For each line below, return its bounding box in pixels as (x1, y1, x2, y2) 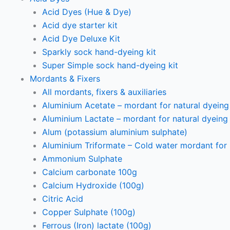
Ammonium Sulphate (42, 154, 122, 164)
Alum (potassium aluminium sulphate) (42, 127, 187, 137)
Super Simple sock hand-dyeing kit (42, 60, 178, 70)
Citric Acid (42, 194, 83, 204)
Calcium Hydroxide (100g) (42, 180, 144, 190)
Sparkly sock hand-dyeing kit (42, 47, 156, 57)
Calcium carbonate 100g (42, 167, 137, 177)
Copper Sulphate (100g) (42, 207, 136, 217)
